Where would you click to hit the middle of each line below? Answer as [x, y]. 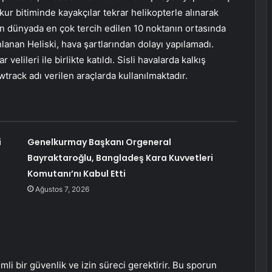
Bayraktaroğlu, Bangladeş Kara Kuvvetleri [120, 158]
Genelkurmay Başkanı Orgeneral [99, 142]
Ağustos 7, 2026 [62, 189]
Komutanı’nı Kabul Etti [76, 174]
